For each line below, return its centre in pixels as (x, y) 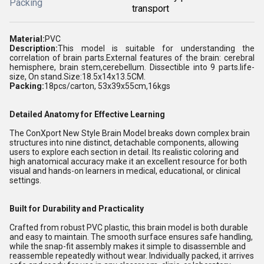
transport (151, 9)
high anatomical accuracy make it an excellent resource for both (128, 161)
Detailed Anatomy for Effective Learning (87, 114)
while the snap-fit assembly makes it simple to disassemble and (128, 246)
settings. (25, 180)
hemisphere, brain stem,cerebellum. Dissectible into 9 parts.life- (132, 67)
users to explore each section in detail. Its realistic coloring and (124, 152)
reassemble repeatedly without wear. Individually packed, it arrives (132, 256)
